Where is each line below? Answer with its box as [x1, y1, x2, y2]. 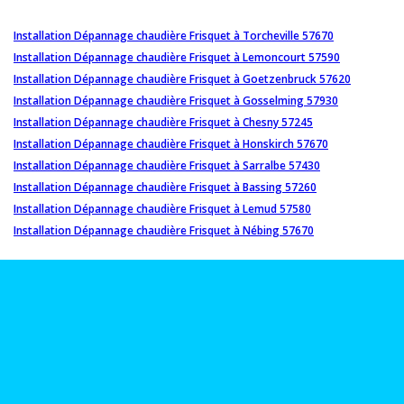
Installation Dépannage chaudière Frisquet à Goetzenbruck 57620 [14, 70, 351, 87]
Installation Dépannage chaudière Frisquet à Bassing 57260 [14, 179, 317, 195]
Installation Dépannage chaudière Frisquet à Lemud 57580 [14, 200, 311, 216]
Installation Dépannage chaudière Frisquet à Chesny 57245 [14, 114, 313, 130]
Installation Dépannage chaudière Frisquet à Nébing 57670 [14, 222, 314, 238]
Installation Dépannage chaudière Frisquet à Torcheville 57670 [14, 27, 334, 43]
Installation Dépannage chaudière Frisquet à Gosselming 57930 [14, 92, 338, 108]
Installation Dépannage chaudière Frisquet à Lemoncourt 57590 [14, 49, 340, 65]
